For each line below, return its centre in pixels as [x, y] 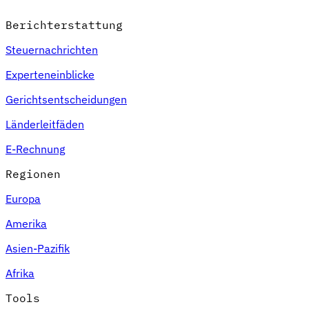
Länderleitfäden [45, 124]
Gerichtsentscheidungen [66, 99]
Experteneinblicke [50, 74]
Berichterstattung [64, 24]
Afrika [20, 273]
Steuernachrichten [52, 49]
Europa [23, 198]
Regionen [33, 173]
